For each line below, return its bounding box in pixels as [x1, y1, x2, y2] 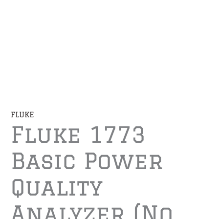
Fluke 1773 [11, 122, 146, 147]
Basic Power [11, 148, 164, 174]
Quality [11, 175, 103, 200]
